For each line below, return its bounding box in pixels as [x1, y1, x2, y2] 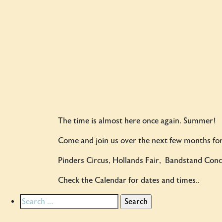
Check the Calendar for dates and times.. [58, 175, 200, 185]
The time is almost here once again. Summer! [58, 116, 216, 126]
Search [19, 195, 43, 205]
